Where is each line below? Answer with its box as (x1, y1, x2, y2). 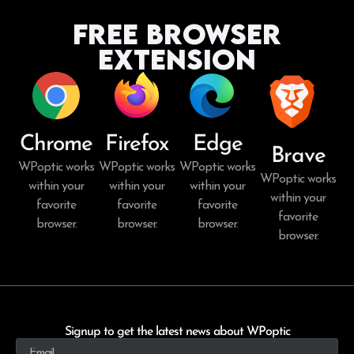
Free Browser (73, 16, 281, 51)
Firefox (105, 133, 168, 156)
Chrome (20, 133, 92, 156)
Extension (98, 41, 256, 76)
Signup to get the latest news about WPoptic (64, 325, 290, 338)
